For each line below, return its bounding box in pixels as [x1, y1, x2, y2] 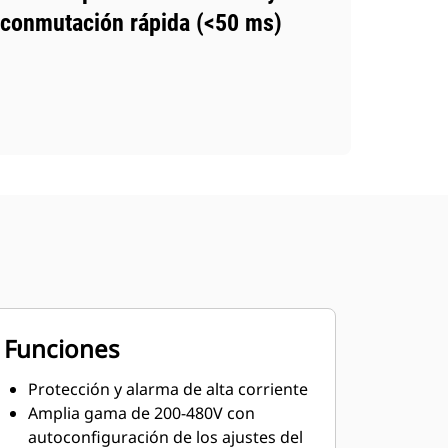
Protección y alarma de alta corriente [27, 378, 308, 400]
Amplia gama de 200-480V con [27, 402, 255, 424]
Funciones [3, 332, 120, 365]
